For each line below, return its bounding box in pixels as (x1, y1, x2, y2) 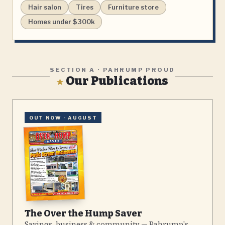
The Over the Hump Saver (25, 207, 142, 219)
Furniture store (107, 4, 159, 12)
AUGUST (68, 115, 97, 121)
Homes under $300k (28, 18, 95, 26)
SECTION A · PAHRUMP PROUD (50, 66, 175, 74)
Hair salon (28, 4, 61, 12)
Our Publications (63, 74, 169, 88)
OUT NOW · (29, 115, 68, 121)
